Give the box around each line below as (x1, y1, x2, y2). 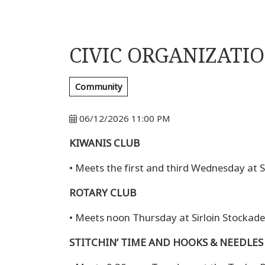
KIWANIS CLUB (69, 138, 140, 149)
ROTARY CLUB (69, 188, 136, 199)
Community (75, 82, 122, 92)
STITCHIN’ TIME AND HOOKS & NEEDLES (69, 237, 263, 248)
